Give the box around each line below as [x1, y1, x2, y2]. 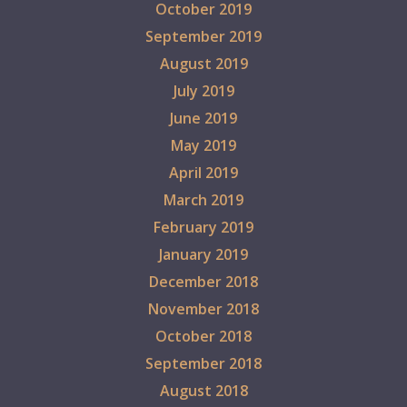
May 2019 [171, 135, 236, 156]
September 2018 [145, 353, 262, 374]
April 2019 [169, 163, 238, 184]
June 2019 [170, 108, 237, 129]
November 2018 [148, 299, 259, 320]
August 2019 [159, 54, 248, 74]
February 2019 [154, 217, 253, 238]
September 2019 [145, 26, 262, 47]
